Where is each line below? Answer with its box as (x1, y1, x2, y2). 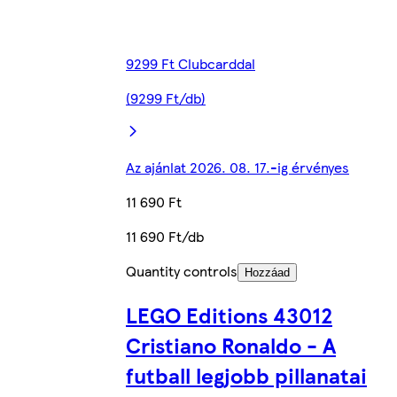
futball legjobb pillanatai (126, 360, 367, 391)
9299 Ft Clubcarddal (126, 53, 255, 74)
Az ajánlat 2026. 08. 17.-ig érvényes (126, 157, 349, 178)
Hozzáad (245, 266, 290, 280)
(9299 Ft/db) (126, 88, 206, 109)
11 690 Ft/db (126, 226, 204, 247)
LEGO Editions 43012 (126, 300, 332, 331)
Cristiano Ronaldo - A (126, 330, 336, 361)
